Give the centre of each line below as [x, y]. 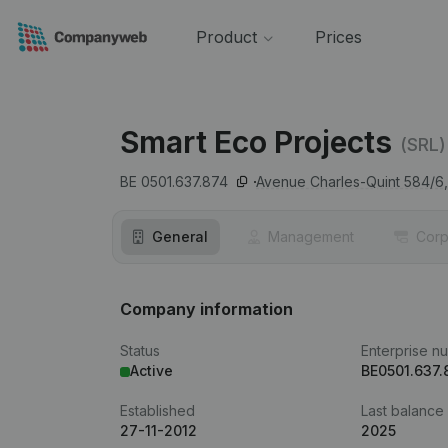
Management [311, 236]
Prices [338, 37]
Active [151, 370]
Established [157, 410]
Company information [206, 309]
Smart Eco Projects [256, 142]
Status [140, 350]
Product [226, 37]
